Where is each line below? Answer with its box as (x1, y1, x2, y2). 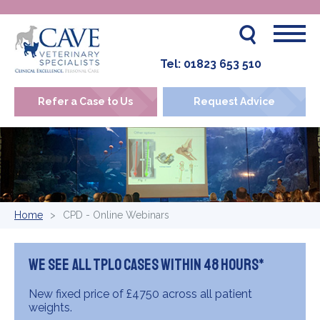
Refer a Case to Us (38, 95, 134, 107)
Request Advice (194, 95, 276, 107)
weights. (29, 301, 72, 315)
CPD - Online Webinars (63, 209, 169, 221)
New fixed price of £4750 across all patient (29, 287, 252, 301)
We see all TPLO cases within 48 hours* (29, 255, 264, 276)
